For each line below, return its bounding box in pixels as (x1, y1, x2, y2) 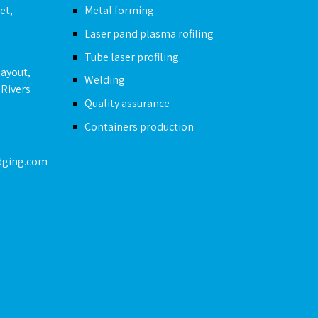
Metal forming (84, 2, 154, 18)
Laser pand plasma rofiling (84, 26, 214, 41)
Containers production (84, 119, 194, 134)
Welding (84, 72, 125, 88)
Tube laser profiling (84, 49, 179, 65)
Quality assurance (84, 96, 170, 111)
